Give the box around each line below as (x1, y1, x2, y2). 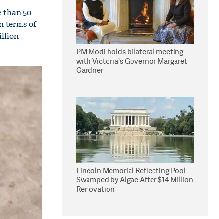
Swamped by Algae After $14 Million (76, 175, 193, 185)
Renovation (76, 184, 115, 194)
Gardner (76, 65, 103, 75)
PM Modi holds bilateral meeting (76, 46, 183, 57)
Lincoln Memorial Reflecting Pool (76, 165, 186, 175)
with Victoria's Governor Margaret (76, 56, 187, 66)
